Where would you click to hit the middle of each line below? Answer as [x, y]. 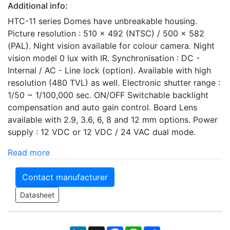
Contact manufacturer [65, 177]
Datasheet [37, 195]
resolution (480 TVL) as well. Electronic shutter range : [114, 82]
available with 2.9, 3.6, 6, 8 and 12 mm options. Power [113, 119]
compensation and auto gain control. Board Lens [102, 107]
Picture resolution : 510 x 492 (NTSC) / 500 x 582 [106, 33]
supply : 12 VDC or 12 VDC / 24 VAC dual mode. [102, 132]
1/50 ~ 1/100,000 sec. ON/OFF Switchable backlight [108, 95]
